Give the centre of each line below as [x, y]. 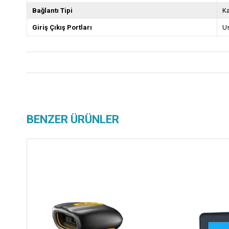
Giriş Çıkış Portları [62, 27]
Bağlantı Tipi [52, 10]
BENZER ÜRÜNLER [73, 119]
